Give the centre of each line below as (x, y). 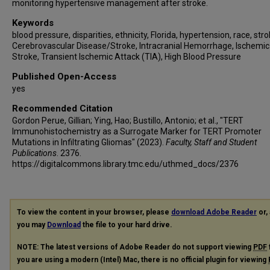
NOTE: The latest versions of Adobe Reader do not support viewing (135, 247)
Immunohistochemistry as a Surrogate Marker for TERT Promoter (137, 131)
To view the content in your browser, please (94, 212)
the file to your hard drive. (127, 225)
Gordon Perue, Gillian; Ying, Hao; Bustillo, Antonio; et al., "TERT (128, 121)
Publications (34, 153)
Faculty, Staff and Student (211, 142)
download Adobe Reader (214, 212)
